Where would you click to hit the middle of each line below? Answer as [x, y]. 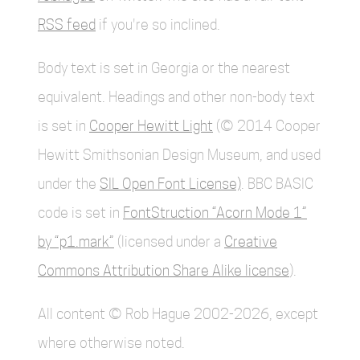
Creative [251, 241]
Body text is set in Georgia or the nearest [164, 68]
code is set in [80, 213]
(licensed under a [169, 241]
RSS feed [67, 25]
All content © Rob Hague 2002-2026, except [178, 314]
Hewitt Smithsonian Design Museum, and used [179, 155]
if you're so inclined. [158, 25]
